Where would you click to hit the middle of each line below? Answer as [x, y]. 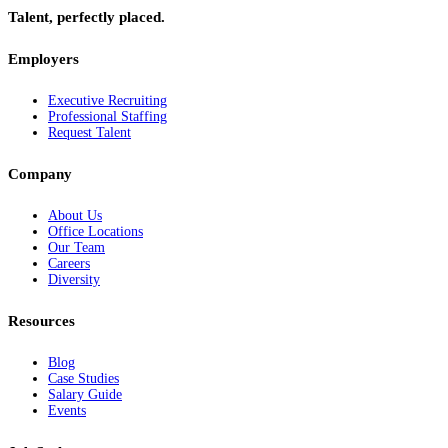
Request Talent [89, 133]
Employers [43, 59]
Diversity [74, 280]
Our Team [76, 248]
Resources [41, 321]
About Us [75, 216]
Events [67, 411]
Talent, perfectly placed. [86, 16]
